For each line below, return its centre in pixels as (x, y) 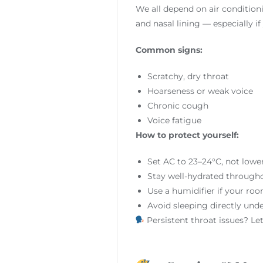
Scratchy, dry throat (188, 76)
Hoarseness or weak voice (200, 91)
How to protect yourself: (187, 135)
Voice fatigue (174, 120)
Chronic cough (178, 105)
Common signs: (169, 50)
